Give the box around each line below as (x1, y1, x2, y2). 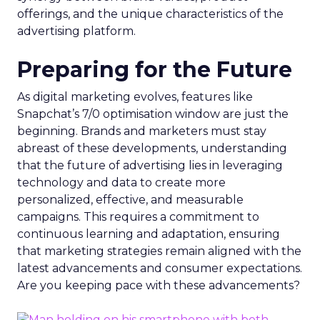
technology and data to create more (17, 175, 226, 189)
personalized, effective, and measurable (17, 192, 244, 206)
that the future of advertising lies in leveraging (17, 158, 283, 172)
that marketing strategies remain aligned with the (17, 244, 301, 258)
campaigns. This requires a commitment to (17, 209, 259, 224)
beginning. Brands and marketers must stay (17, 124, 266, 138)
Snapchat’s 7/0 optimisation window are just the (17, 106, 289, 121)
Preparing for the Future (17, 56, 292, 83)
